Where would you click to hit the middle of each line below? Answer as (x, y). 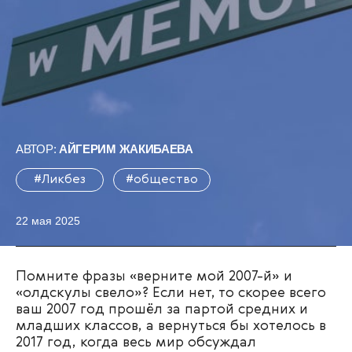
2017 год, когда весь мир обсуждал (136, 343)
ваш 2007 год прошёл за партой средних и (162, 310)
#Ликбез (60, 180)
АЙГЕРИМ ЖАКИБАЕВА (126, 149)
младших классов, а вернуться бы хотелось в (171, 326)
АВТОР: (37, 149)
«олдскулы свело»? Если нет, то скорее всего (171, 293)
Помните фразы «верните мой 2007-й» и (154, 277)
